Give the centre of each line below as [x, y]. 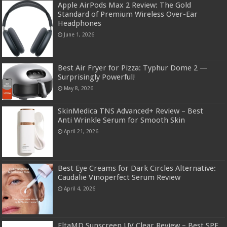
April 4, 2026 [80, 189]
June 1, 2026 [79, 35]
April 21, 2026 [81, 131]
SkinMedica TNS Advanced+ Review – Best [131, 111]
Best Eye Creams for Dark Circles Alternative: [137, 168]
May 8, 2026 [79, 88]
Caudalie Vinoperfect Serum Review [119, 178]
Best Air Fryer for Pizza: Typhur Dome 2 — [133, 68]
